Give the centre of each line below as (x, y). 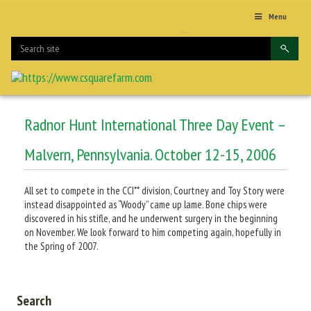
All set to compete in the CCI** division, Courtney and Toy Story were (154, 190)
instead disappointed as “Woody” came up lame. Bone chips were (146, 204)
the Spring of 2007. (61, 246)
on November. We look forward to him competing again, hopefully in (153, 232)
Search (34, 300)
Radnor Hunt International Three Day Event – (155, 124)
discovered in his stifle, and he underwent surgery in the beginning (151, 218)
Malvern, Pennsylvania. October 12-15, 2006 (150, 154)
